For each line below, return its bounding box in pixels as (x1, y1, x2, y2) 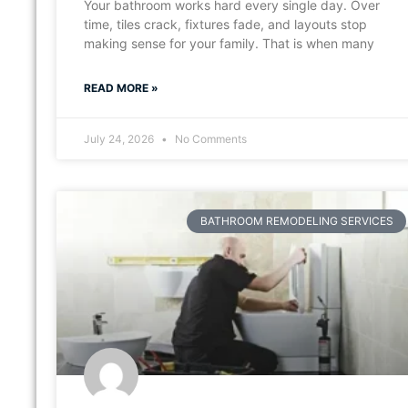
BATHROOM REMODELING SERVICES (199, 213, 393, 228)
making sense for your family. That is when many (84, 35, 374, 51)
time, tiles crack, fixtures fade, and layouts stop (84, 15, 367, 32)
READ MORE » (84, 80, 158, 95)
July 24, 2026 (84, 131, 157, 146)
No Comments (172, 131, 247, 146)
